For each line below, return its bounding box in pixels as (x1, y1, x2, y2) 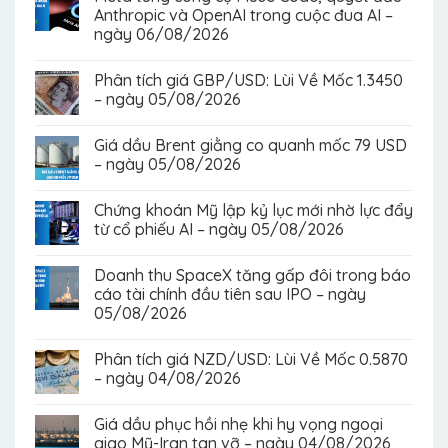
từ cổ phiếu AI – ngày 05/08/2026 (94, 218, 344, 239)
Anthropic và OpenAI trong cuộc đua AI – (94, 4, 393, 25)
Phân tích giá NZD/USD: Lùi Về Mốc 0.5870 (94, 348, 408, 369)
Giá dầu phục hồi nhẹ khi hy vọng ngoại (94, 413, 383, 434)
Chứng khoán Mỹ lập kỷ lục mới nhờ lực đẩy (94, 199, 413, 220)
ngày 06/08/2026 (94, 23, 229, 44)
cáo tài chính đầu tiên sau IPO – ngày (94, 283, 366, 304)
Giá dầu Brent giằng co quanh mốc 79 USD (94, 134, 407, 155)
